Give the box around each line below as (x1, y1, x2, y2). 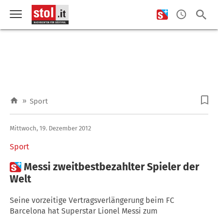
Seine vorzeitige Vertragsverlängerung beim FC (10, 195, 174, 205)
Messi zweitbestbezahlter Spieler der (24, 160, 199, 173)
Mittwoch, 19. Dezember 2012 (10, 124, 91, 132)
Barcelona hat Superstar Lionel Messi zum (10, 206, 158, 216)
